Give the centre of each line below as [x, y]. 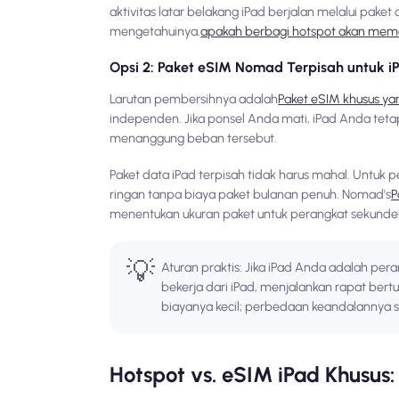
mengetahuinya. [155, 31]
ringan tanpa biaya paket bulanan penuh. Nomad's [251, 194]
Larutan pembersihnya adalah [194, 98]
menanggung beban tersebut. [194, 138]
